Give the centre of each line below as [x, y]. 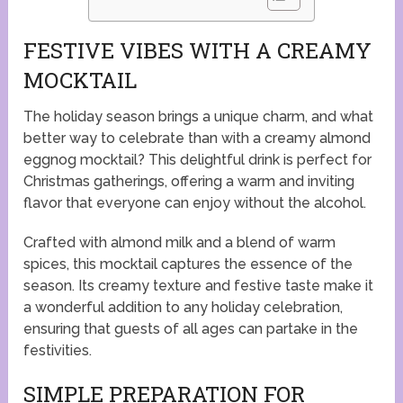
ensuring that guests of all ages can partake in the [191, 328]
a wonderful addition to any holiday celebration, [184, 307]
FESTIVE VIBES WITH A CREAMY [198, 50]
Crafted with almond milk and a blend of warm [180, 242]
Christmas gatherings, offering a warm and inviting [189, 181]
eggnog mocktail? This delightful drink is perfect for [198, 159]
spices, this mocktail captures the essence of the [188, 264]
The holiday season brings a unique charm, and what [199, 116]
